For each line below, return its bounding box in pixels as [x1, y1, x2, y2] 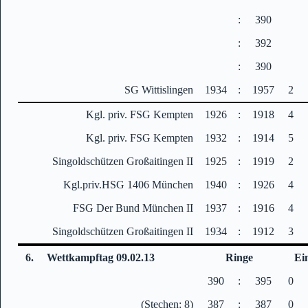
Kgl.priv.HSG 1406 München [63, 178, 194, 190]
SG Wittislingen [124, 83, 194, 96]
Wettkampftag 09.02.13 [47, 251, 155, 263]
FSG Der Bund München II [73, 201, 194, 214]
